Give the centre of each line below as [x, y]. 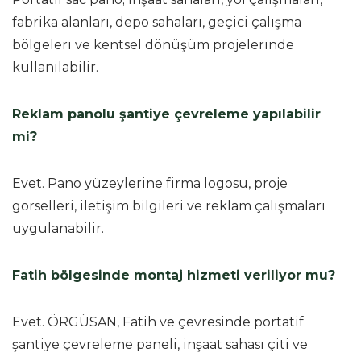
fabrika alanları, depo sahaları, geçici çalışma [157, 22]
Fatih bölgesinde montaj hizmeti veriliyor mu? [174, 275]
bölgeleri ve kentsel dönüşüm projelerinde [153, 44]
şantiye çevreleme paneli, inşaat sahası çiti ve [160, 344]
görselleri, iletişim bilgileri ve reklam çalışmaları [169, 205]
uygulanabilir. [58, 228]
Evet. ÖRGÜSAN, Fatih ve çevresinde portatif [158, 322]
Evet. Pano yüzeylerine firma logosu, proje [150, 183]
